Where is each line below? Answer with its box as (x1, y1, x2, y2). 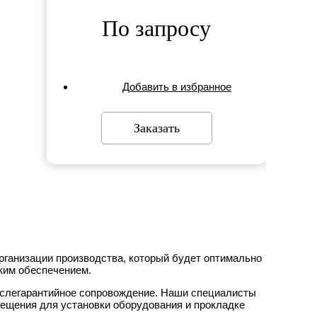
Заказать (133, 120, 180, 135)
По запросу (102, 15, 211, 41)
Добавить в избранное (122, 80, 231, 93)
